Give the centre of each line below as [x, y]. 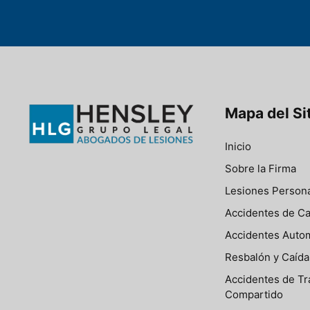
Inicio [238, 146]
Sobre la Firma [261, 168]
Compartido [254, 294]
